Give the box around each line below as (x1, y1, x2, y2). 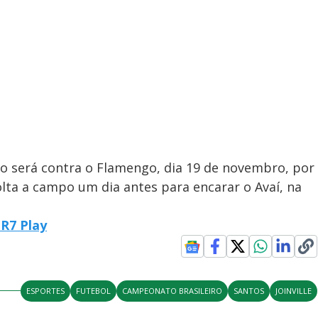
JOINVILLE (275, 285, 312, 296)
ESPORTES (26, 285, 65, 296)
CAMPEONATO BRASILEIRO (122, 285, 223, 296)
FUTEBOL (76, 285, 111, 296)
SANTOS (234, 285, 265, 296)
